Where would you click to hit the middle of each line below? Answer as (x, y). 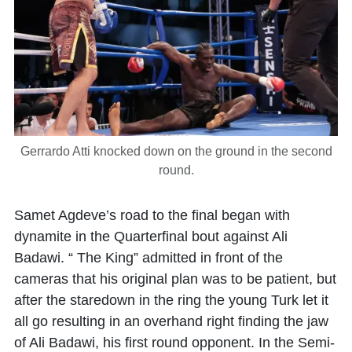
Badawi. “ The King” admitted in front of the (148, 258)
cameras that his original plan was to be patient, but (175, 279)
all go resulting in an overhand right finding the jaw (171, 322)
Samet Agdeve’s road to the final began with (152, 216)
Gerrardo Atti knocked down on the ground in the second (176, 152)
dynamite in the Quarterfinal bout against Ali (151, 237)
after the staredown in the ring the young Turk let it (171, 301)
